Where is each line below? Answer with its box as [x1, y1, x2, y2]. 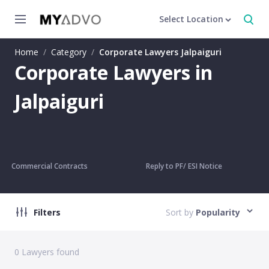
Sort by [166, 206, 193, 218]
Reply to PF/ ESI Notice [145, 161, 222, 171]
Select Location [159, 13, 223, 25]
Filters [34, 206, 61, 218]
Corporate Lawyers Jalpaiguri [99, 46, 222, 58]
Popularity [196, 206, 240, 218]
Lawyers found [19, 246, 79, 258]
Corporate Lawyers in [14, 59, 213, 85]
